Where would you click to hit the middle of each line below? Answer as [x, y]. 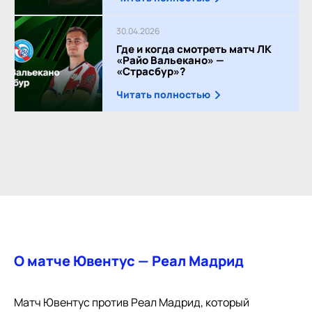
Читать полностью [164, 94]
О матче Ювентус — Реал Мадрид [129, 260]
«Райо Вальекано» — [171, 60]
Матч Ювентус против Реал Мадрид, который [132, 302]
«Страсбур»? [151, 71]
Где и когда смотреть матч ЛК [194, 49]
